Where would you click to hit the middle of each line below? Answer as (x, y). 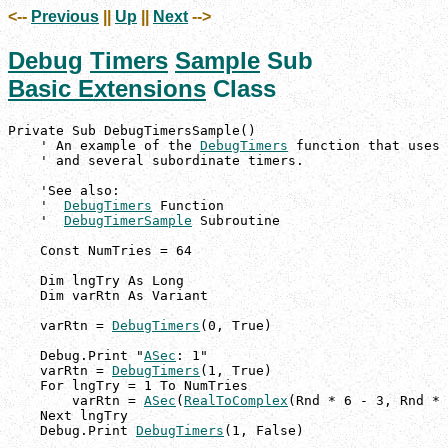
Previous (65, 16)
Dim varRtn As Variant (108, 296)
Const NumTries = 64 (100, 251)
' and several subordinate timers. (156, 161)
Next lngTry (68, 416)
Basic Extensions (107, 89)
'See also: (64, 191)
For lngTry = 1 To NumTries (128, 386)
